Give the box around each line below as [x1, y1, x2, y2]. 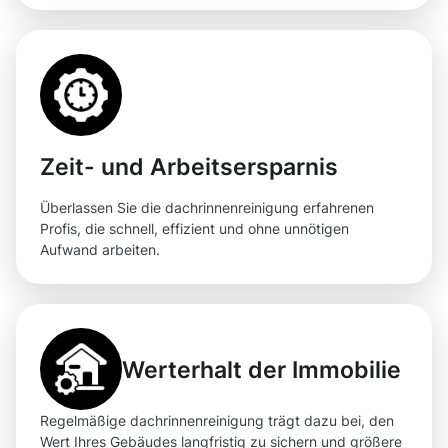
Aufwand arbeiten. [40, 241, 160, 259]
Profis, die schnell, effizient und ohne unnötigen [40, 220, 349, 238]
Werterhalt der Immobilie [122, 355, 401, 383]
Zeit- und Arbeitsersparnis [40, 153, 338, 181]
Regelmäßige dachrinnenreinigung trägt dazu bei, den [40, 412, 394, 430]
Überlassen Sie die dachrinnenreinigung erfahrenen [40, 199, 374, 217]
